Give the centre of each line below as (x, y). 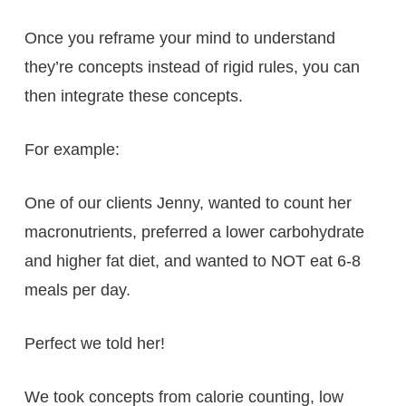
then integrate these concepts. (133, 96)
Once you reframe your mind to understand (179, 38)
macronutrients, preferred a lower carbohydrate (194, 232)
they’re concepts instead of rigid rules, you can (192, 67)
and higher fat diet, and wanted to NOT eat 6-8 (192, 261)
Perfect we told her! (94, 343)
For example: (72, 149)
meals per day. (77, 290)
